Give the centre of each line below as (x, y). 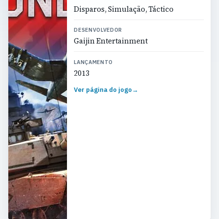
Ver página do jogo (103, 90)
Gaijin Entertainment (111, 41)
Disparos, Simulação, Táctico (124, 9)
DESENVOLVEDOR (98, 30)
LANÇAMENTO (93, 62)
